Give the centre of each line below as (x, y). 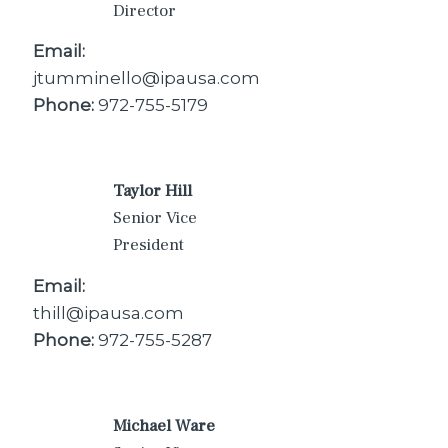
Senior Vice (155, 218)
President (148, 245)
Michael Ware (164, 425)
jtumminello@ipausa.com (146, 78)
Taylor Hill (152, 191)
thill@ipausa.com (108, 312)
